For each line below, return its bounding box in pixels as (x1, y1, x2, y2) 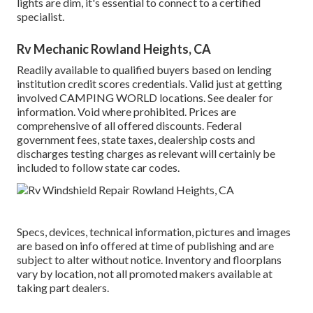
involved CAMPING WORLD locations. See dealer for (17, 91, 273, 105)
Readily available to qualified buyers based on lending (17, 63, 272, 77)
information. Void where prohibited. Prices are (17, 105, 236, 119)
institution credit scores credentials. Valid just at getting (17, 77, 282, 91)
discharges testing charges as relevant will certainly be (17, 147, 275, 161)
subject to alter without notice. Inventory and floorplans (17, 253, 282, 267)
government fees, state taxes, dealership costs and (17, 133, 255, 147)
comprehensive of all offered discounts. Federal (17, 119, 242, 133)
